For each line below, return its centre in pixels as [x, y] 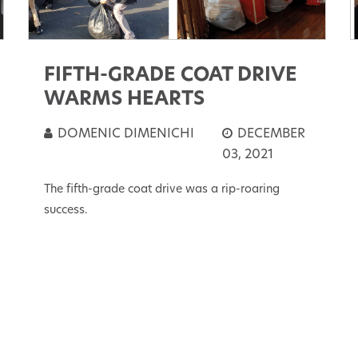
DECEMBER [269, 135]
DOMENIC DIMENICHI [124, 135]
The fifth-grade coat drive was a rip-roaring [161, 190]
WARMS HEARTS [124, 100]
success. [66, 211]
